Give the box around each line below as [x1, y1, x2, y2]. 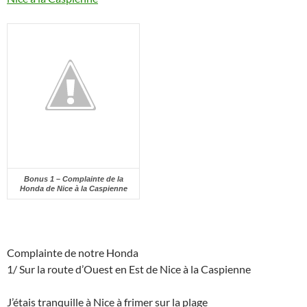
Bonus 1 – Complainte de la [23, 175, 123, 184]
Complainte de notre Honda [7, 246, 138, 260]
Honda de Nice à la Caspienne [19, 184, 127, 193]
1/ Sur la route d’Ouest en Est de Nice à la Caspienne [7, 262, 251, 276]
